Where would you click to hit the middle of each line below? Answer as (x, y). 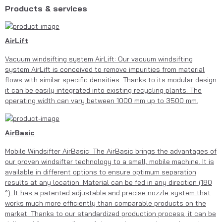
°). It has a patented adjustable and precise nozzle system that (108, 193)
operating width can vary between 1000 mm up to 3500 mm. (102, 101)
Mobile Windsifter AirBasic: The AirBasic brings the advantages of (111, 151)
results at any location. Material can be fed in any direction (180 (109, 182)
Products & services (46, 9)
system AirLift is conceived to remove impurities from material (105, 70)
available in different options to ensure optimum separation (101, 172)
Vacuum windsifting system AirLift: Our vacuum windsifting (99, 59)
